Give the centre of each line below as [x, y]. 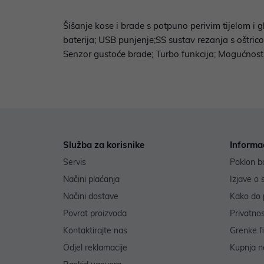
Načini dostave [91, 197]
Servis [75, 162]
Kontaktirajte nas [95, 231]
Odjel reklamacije [95, 248]
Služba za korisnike [104, 145]
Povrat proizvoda [95, 214]
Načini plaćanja [91, 179]
